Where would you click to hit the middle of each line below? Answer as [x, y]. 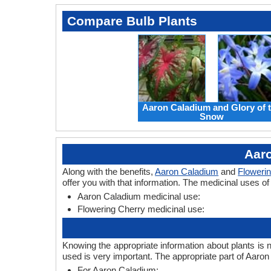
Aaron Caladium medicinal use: [139, 197]
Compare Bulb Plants [132, 21]
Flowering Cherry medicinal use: [141, 209]
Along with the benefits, [109, 172]
